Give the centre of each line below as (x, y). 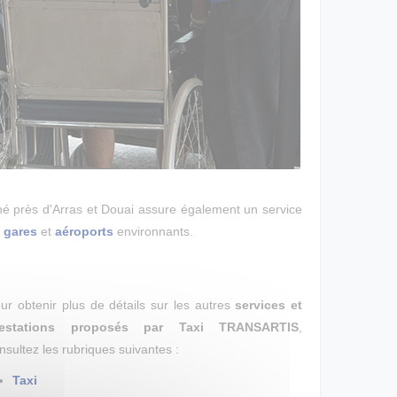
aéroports (84, 231)
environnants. (153, 231)
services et (269, 305)
